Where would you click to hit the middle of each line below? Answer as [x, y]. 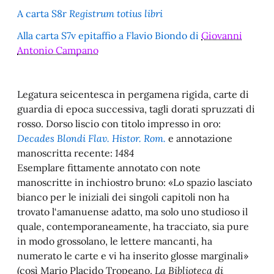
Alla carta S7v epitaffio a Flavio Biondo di [108, 35]
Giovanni [222, 35]
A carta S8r [43, 13]
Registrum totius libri [116, 13]
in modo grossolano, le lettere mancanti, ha [115, 241]
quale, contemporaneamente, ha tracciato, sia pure [133, 226]
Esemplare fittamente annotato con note [109, 167]
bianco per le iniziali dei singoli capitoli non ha [123, 197]
